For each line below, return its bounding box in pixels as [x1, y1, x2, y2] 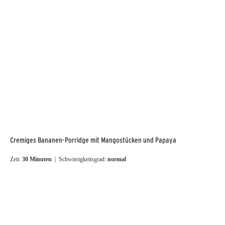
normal [107, 155, 126, 163]
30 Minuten [22, 155, 53, 163]
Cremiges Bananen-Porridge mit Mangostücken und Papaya [10, 136, 176, 145]
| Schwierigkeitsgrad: [59, 155, 107, 163]
